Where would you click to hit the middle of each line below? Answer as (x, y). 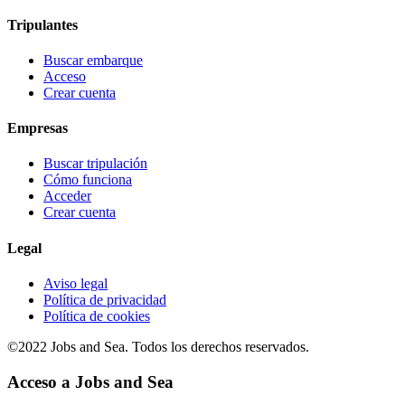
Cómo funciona (88, 180)
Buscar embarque (93, 60)
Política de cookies (97, 316)
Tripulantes (42, 24)
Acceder (67, 196)
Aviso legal (75, 283)
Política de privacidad (105, 299)
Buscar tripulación (95, 164)
